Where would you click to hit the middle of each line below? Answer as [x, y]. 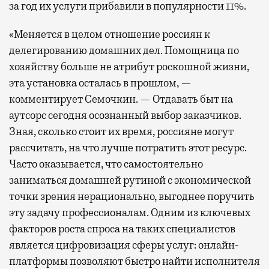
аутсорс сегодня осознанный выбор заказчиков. [125, 115]
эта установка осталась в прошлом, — [100, 83]
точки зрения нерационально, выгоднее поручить [132, 196]
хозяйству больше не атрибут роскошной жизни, [129, 66]
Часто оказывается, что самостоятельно [106, 164]
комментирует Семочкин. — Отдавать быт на [121, 99]
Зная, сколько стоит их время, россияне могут [121, 131]
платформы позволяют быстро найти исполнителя [134, 261]
